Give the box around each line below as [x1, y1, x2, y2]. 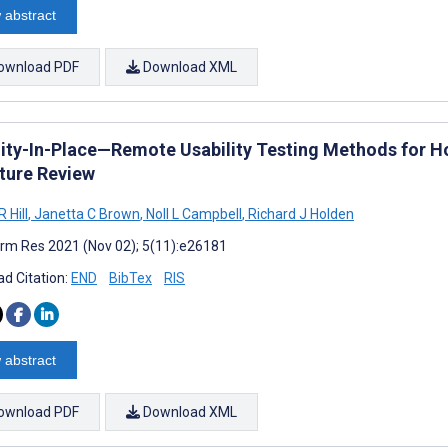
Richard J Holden [245, 205, 354, 222]
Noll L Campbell [143, 205, 242, 222]
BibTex [109, 269, 152, 286]
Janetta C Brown [31, 205, 140, 222]
